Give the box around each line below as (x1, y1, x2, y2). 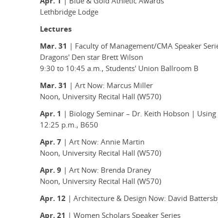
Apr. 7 (40, 137, 61, 147)
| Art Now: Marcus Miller (67, 80, 153, 91)
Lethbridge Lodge (40, 7, 98, 18)
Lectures (40, 24, 72, 35)
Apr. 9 (40, 165, 61, 176)
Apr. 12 (40, 193, 66, 204)
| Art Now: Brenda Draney (61, 165, 151, 176)
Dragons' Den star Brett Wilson (40, 52, 143, 63)
